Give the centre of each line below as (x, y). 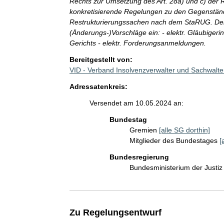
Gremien (144, 130)
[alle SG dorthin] (184, 130)
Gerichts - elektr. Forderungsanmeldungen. (137, 43)
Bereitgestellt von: (101, 59)
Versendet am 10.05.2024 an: (136, 103)
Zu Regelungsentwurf (115, 212)
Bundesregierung (139, 157)
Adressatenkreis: (98, 86)
